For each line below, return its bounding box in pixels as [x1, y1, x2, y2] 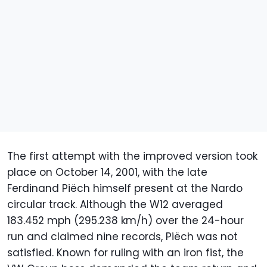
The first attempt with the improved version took [7, 148, 257, 163]
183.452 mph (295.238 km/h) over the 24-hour [7, 213, 244, 228]
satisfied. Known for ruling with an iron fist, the [7, 245, 244, 260]
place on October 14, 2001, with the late [7, 164, 207, 179]
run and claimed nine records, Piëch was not [7, 229, 238, 244]
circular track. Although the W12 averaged [7, 197, 223, 212]
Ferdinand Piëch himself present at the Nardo [7, 181, 243, 195]
